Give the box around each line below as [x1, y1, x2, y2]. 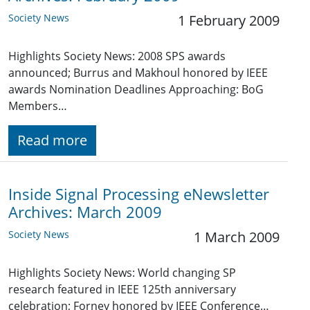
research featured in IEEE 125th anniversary [8, 282, 236, 298]
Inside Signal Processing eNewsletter [8, 184, 269, 205]
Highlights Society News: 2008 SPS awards [8, 48, 226, 64]
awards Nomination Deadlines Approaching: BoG [8, 82, 264, 98]
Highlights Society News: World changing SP [8, 265, 236, 281]
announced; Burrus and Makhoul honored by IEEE [8, 65, 268, 81]
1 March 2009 [194, 228, 280, 247]
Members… [8, 98, 67, 114]
